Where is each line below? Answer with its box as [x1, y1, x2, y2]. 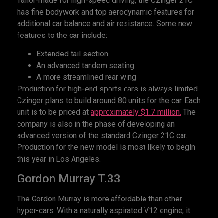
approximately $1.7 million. [91, 107, 181, 117]
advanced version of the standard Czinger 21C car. [17, 130, 187, 140]
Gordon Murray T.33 [17, 172, 121, 186]
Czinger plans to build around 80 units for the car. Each [17, 95, 200, 105]
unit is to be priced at [17, 107, 91, 117]
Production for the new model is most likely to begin [17, 142, 195, 152]
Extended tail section [36, 49, 108, 58]
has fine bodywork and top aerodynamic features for [17, 7, 194, 17]
